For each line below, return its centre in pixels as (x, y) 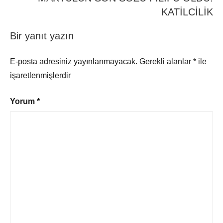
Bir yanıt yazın (42, 36)
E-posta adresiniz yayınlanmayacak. (74, 61)
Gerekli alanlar (166, 61)
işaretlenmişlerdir (40, 75)
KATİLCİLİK (187, 12)
